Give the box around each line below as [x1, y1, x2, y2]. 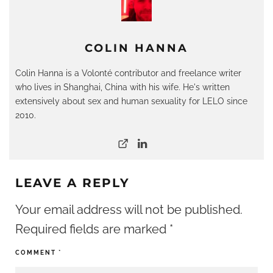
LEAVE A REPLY [15, 175, 130, 190]
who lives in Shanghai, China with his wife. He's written [15, 82, 230, 92]
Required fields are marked [15, 222, 169, 236]
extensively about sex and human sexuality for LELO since [15, 96, 247, 106]
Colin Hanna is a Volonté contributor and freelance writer [15, 68, 241, 78]
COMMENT [15, 249, 58, 256]
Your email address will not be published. [15, 202, 243, 217]
